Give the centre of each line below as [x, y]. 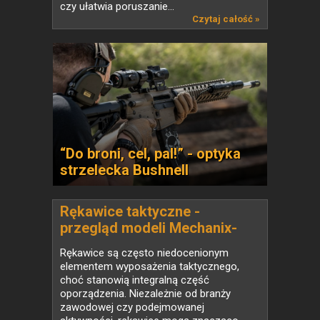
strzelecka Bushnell [124, 170]
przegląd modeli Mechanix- [149, 227]
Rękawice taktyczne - [130, 211]
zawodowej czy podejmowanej [132, 307]
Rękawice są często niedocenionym [144, 252]
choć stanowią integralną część [135, 280]
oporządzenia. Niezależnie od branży [145, 293]
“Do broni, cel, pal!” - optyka [150, 153]
